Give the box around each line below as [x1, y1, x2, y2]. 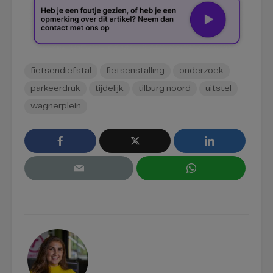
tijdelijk [95, 83, 124, 93]
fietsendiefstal [30, 66, 91, 75]
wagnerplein [30, 101, 81, 110]
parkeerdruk [30, 83, 80, 93]
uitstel [205, 83, 232, 93]
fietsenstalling [106, 66, 165, 75]
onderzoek [179, 66, 224, 75]
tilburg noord [138, 83, 191, 93]
